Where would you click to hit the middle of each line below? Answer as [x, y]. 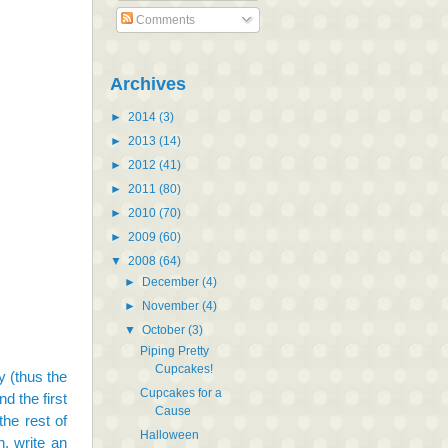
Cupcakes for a [180, 392]
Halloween [169, 434]
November [172, 305]
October [165, 329]
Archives [148, 83]
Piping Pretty [174, 350]
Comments [164, 19]
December [172, 281]
